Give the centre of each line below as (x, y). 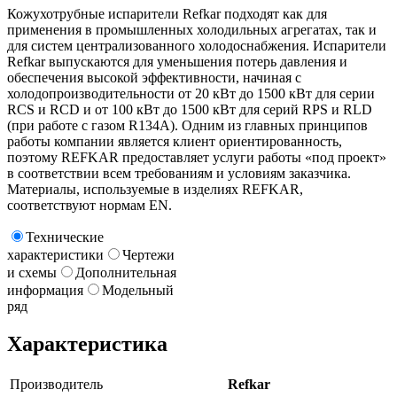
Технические (65, 237)
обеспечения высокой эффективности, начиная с (154, 78)
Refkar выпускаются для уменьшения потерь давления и (177, 62)
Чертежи (148, 255)
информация (45, 291)
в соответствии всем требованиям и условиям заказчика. (179, 174)
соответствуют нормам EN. (90, 206)
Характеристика (87, 344)
